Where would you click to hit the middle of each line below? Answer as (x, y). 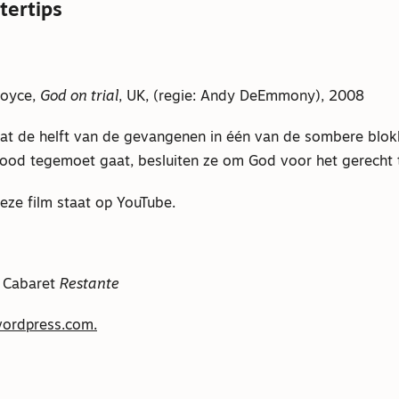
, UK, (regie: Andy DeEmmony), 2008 (241, 98)
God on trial (79, 98)
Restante (89, 285)
